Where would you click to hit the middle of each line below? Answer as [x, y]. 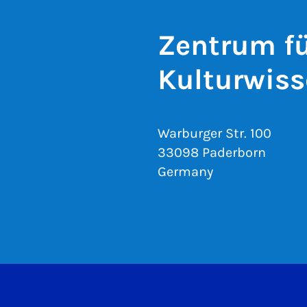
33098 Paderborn [212, 153]
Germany [185, 172]
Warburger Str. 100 [214, 134]
